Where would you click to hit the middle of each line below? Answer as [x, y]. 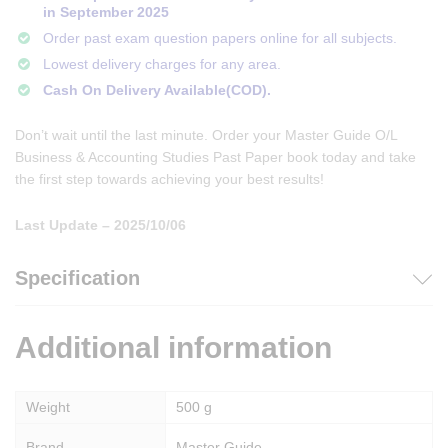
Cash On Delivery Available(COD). [157, 89]
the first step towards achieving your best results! [169, 178]
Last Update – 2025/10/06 [100, 224]
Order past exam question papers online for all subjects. [220, 37]
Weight [48, 407]
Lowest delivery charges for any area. [162, 63]
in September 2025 [106, 11]
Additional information [173, 348]
